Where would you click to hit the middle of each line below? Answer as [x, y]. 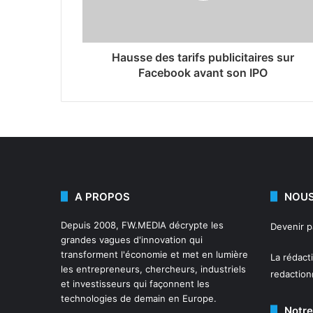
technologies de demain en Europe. [139, 298]
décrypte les [195, 225]
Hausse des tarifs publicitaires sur [203, 57]
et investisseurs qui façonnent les [135, 283]
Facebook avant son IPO [203, 72]
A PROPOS [102, 196]
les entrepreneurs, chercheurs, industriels [153, 269]
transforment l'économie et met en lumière [154, 254]
